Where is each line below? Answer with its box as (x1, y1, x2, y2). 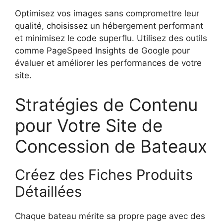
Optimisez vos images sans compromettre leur (15, 8, 199, 18)
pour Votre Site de (15, 115, 163, 136)
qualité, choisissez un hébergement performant (15, 20, 203, 31)
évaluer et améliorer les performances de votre (15, 57, 202, 68)
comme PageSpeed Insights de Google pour (15, 45, 190, 55)
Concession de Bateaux (15, 136, 207, 157)
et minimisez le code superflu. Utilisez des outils (15, 33, 207, 43)
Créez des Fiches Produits (15, 166, 193, 184)
